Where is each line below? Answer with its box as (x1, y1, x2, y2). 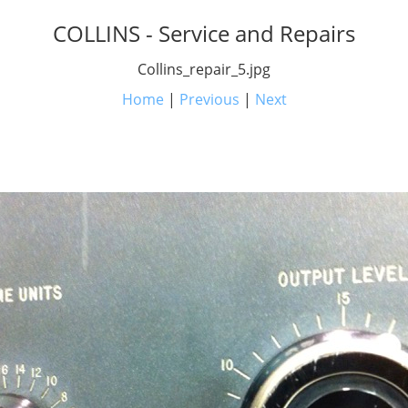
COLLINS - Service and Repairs (53, 18, 355, 48)
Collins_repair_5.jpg (138, 59, 270, 79)
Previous (178, 89, 240, 109)
